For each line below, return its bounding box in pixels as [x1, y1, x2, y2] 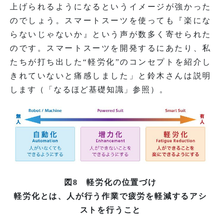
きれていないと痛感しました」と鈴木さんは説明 [10, 72, 211, 80]
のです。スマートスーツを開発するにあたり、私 [10, 44, 211, 53]
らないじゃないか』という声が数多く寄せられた [10, 30, 211, 39]
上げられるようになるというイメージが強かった [10, 2, 211, 11]
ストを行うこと [79, 205, 142, 214]
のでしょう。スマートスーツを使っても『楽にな [10, 16, 211, 25]
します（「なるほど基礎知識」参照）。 [10, 85, 168, 94]
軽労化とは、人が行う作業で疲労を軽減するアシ [14, 191, 207, 200]
